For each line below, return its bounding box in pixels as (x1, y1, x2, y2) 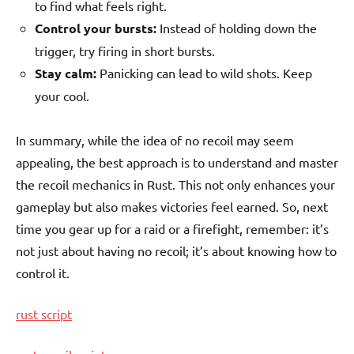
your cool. (35, 88, 89, 104)
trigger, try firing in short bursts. (35, 43, 215, 59)
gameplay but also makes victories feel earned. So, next (16, 198, 328, 215)
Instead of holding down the (156, 20, 317, 36)
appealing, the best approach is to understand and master (16, 154, 338, 171)
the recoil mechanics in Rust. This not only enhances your (16, 176, 335, 193)
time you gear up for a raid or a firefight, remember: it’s (16, 220, 329, 237)
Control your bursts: (35, 20, 156, 37)
